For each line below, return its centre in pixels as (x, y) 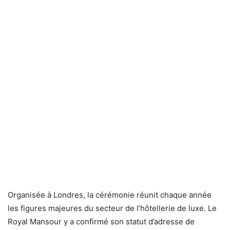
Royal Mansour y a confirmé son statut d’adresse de (101, 222)
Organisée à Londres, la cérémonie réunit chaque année (110, 195)
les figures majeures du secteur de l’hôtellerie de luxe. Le (112, 208)
